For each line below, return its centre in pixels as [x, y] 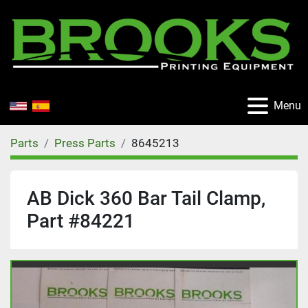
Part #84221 [81, 221]
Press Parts [85, 143]
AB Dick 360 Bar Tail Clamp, [146, 198]
